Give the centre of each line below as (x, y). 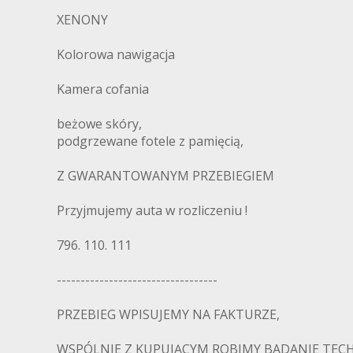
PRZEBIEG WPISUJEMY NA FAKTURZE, (168, 315)
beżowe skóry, (99, 124)
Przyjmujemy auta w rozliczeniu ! (152, 211)
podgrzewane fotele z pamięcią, (150, 141)
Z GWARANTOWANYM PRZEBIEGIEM (165, 176)
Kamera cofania (103, 89)
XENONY (82, 20)
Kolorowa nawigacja (116, 55)
